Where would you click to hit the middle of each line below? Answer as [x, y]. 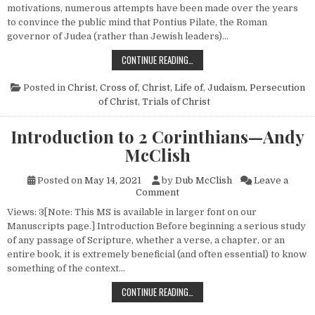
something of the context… [66, 269]
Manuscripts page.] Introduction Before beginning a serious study [156, 226]
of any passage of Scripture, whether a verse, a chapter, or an [146, 240]
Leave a [271, 181]
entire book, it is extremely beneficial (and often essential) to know [157, 255]
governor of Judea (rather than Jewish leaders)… [118, 37]
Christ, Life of [172, 88]
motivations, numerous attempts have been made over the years [153, 8]
